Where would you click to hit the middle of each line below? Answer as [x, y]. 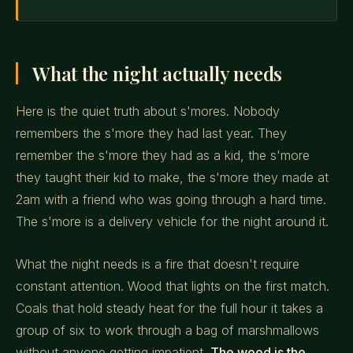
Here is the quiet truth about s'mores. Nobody [148, 111]
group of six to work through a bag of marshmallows [167, 330]
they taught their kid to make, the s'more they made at [172, 177]
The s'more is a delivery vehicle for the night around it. [172, 221]
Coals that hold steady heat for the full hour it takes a [169, 308]
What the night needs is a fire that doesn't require [158, 264]
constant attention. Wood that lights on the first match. [173, 286]
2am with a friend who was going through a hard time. [171, 199]
